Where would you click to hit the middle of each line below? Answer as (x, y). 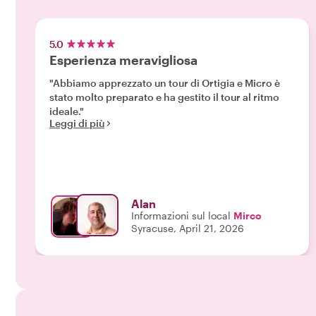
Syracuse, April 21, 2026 (188, 228)
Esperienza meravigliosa (123, 60)
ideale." (67, 111)
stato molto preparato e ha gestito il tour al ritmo (164, 97)
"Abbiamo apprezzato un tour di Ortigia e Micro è (165, 83)
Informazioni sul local (181, 215)
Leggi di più (77, 123)
